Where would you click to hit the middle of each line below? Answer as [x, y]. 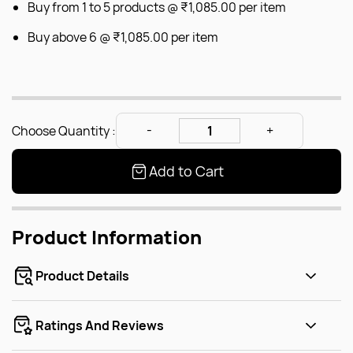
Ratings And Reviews [100, 325]
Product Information [107, 236]
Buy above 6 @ [70, 37]
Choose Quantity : [64, 130]
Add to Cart [186, 171]
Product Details [83, 275]
